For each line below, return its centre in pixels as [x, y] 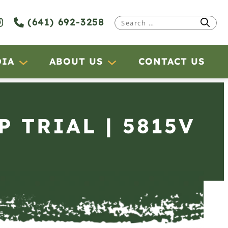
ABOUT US [76, 62]
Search [130, 22]
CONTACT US [172, 62]
